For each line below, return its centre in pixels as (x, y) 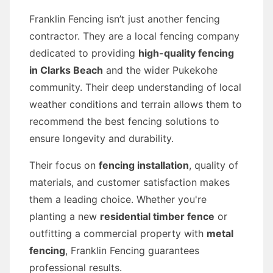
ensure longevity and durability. (101, 138)
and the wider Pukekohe (160, 70)
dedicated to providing (84, 53)
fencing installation (144, 165)
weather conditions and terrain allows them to (136, 104)
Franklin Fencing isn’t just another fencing (125, 19)
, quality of (214, 165)
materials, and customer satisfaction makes (129, 182)
